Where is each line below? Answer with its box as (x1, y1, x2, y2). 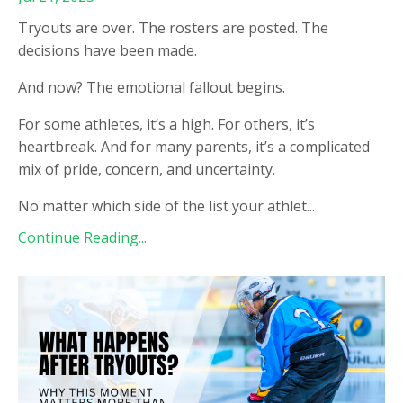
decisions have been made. (18, 40, 197, 61)
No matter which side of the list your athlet (18, 196, 307, 217)
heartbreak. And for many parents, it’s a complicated (18, 137, 370, 157)
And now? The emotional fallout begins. (18, 77, 285, 98)
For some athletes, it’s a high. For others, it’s (18, 114, 315, 135)
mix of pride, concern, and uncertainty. (18, 159, 275, 180)
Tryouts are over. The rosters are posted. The (18, 18, 328, 39)
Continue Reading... (18, 228, 147, 248)
